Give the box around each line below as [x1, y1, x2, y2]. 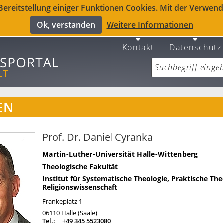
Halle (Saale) [61, 208, 97, 217]
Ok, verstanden [36, 19, 95, 30]
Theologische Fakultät [42, 162, 118, 171]
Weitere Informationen [106, 19, 193, 31]
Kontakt [122, 42, 154, 53]
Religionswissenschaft [42, 182, 117, 192]
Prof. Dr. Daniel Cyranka [42, 130, 153, 144]
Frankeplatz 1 [42, 197, 82, 206]
